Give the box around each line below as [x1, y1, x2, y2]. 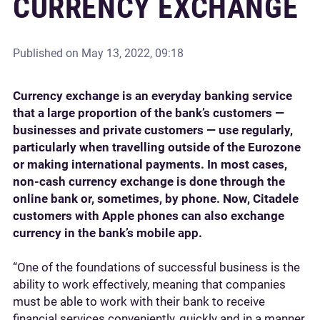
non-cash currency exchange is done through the [13, 174, 285, 189]
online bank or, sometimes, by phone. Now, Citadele [13, 191, 299, 206]
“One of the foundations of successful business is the [13, 260, 300, 274]
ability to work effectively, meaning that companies [13, 277, 286, 291]
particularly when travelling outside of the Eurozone [13, 140, 301, 154]
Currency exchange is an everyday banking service [13, 89, 292, 103]
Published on [13, 46, 81, 60]
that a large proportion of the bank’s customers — [13, 106, 284, 120]
